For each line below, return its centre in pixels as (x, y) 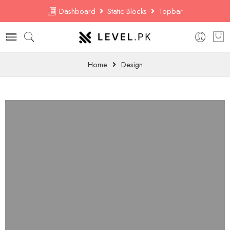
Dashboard (78, 11)
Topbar (169, 11)
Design (132, 64)
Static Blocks (127, 11)
